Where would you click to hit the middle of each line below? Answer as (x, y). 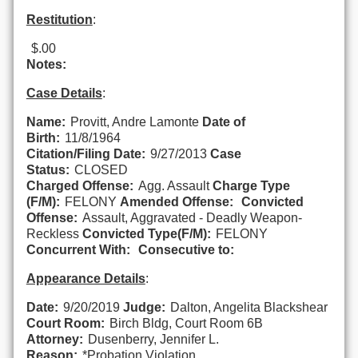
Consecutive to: (186, 249)
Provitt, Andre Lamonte (136, 121)
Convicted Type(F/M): (146, 233)
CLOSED (101, 169)
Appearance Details (86, 278)
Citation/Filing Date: (86, 153)
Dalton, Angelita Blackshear (249, 307)
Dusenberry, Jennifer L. (153, 339)
